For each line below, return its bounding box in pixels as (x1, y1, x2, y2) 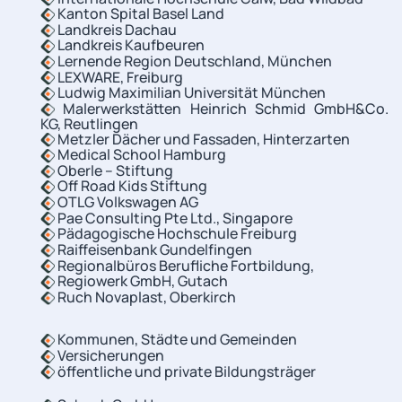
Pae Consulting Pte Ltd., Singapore (55, 207, 293, 228)
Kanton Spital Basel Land (55, 4, 224, 24)
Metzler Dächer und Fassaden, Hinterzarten (55, 128, 350, 149)
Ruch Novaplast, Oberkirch (55, 286, 236, 307)
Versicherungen (55, 345, 164, 366)
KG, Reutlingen (40, 114, 138, 135)
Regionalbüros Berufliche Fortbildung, (55, 255, 314, 275)
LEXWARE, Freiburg (55, 66, 183, 87)
